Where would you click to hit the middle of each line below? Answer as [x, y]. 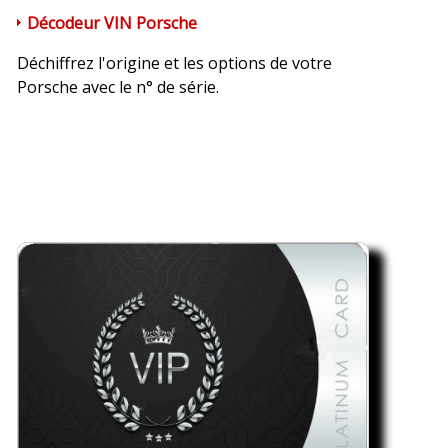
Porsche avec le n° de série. [117, 87]
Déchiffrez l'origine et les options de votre [174, 63]
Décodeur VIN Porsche [111, 23]
